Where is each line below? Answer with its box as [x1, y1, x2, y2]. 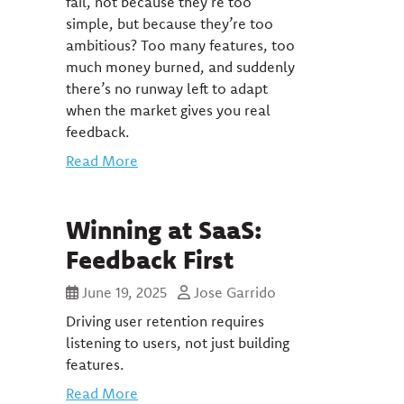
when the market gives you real [66, 101, 271, 119]
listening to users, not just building [66, 334, 289, 352]
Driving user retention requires [66, 312, 264, 330]
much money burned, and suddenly [66, 58, 295, 76]
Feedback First [66, 243, 234, 275]
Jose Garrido [190, 283, 276, 301]
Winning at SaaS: [66, 213, 262, 245]
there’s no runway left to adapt [66, 79, 268, 97]
